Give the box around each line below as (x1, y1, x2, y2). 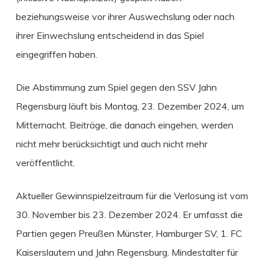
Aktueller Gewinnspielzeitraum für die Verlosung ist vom (15, 189, 248, 202)
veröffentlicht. (15, 156, 75, 169)
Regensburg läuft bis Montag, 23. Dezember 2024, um (15, 100, 244, 112)
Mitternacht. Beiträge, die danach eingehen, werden (15, 118, 233, 131)
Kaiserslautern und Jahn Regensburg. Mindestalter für (15, 246, 238, 258)
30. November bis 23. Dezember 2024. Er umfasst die (15, 208, 243, 220)
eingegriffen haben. (15, 48, 97, 60)
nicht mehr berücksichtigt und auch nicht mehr (15, 137, 207, 150)
